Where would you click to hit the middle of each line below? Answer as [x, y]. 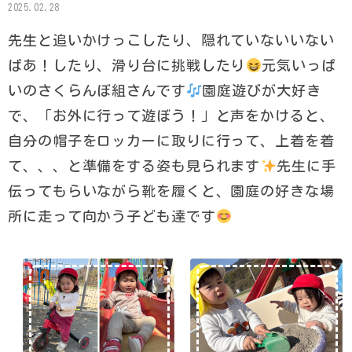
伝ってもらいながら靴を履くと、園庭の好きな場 [171, 191]
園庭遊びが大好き [262, 90]
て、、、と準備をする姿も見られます [134, 166]
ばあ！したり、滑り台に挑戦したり [127, 65]
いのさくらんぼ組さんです [97, 90]
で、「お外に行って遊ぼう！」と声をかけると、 [171, 115]
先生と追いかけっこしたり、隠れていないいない [171, 40]
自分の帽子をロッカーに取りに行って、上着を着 [171, 141]
